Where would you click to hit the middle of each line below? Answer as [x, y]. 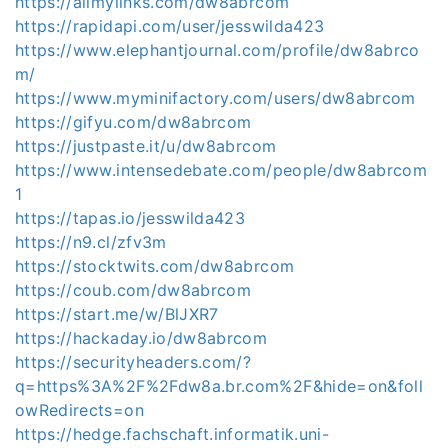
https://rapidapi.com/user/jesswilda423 [170, 26]
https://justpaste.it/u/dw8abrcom [146, 146]
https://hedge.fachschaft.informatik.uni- [172, 434]
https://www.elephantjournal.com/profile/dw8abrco [217, 50]
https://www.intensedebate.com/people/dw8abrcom [221, 170]
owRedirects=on [79, 410]
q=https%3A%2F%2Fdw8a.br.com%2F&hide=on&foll [219, 386]
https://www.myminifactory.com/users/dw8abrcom [215, 98]
